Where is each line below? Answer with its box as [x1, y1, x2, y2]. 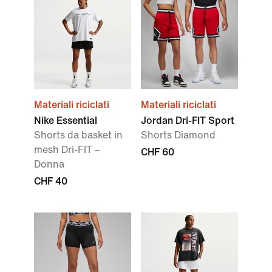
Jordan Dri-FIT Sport [141, 115, 234, 126]
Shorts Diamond [141, 130, 216, 140]
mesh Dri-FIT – [34, 144, 100, 155]
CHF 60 [141, 147, 174, 157]
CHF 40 [34, 176, 67, 186]
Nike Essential [34, 115, 97, 126]
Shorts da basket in [34, 130, 123, 140]
